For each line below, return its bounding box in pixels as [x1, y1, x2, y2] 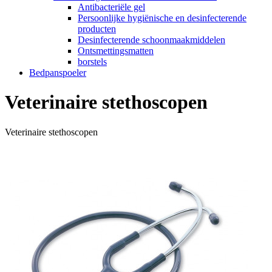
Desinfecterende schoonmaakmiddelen [78, 34, 225, 45]
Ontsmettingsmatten [78, 45, 154, 56]
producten [78, 23, 116, 34]
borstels [78, 56, 107, 67]
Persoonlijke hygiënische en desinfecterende [78, 12, 246, 23]
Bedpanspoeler [29, 67, 86, 78]
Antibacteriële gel [78, 1, 145, 12]
